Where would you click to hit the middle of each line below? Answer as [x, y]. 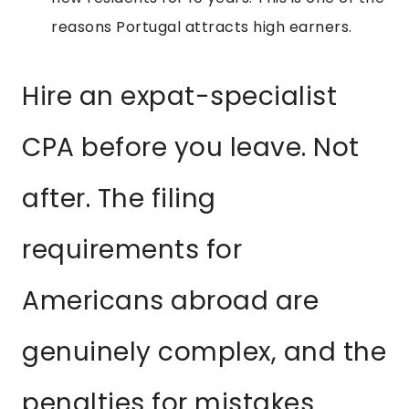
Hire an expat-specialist [179, 97]
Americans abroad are [170, 301]
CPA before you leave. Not [191, 148]
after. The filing [119, 199]
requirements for [132, 250]
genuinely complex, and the [204, 352]
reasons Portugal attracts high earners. [202, 27]
